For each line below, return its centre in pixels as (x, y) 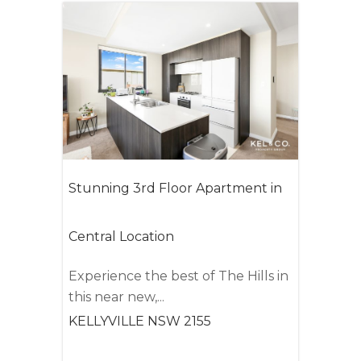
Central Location (122, 236)
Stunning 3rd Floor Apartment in (176, 188)
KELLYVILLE (107, 321)
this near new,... (117, 297)
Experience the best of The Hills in (179, 276)
